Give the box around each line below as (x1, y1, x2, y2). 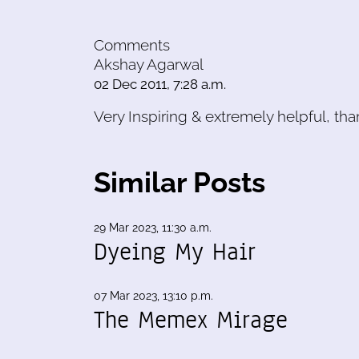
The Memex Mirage (94, 302, 288, 337)
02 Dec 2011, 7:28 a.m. (94, 75, 226, 92)
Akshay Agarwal (94, 54, 204, 73)
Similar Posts (94, 165, 265, 199)
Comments (94, 35, 170, 54)
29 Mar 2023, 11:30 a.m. (94, 220, 212, 234)
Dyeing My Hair (94, 234, 256, 268)
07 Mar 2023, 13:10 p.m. (94, 288, 213, 302)
